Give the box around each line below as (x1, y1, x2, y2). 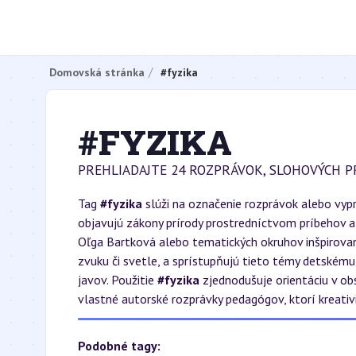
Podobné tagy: (78, 338, 161, 354)
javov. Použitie (78, 272, 157, 288)
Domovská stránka (49, 64, 145, 79)
